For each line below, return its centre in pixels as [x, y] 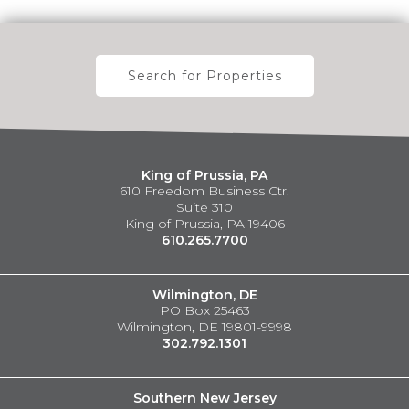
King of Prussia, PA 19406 [204, 224]
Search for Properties [204, 76]
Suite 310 [204, 207]
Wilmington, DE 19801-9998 [204, 327]
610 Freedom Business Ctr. [204, 191]
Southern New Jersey [204, 398]
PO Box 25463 [204, 310]
